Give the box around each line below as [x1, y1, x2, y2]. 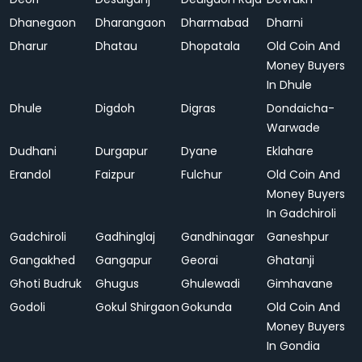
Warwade [267, 120, 320, 136]
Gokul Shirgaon [95, 299, 179, 315]
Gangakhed [10, 252, 75, 268]
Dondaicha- [267, 100, 335, 116]
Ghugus [95, 276, 139, 292]
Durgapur [95, 143, 148, 159]
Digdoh [95, 100, 135, 116]
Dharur [10, 38, 48, 54]
